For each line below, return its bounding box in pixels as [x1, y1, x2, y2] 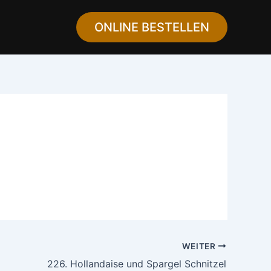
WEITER [181, 241, 218, 251]
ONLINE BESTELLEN [94, 20, 209, 34]
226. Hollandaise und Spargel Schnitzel [47, 257, 226, 270]
